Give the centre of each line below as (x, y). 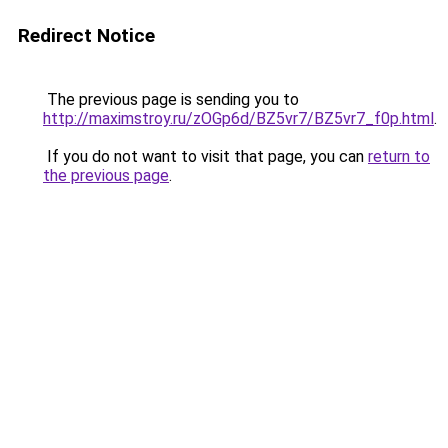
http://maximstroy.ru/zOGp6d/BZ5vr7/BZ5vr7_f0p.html (238, 118)
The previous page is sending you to (171, 99)
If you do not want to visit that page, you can (205, 156)
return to (399, 156)
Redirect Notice (86, 35)
